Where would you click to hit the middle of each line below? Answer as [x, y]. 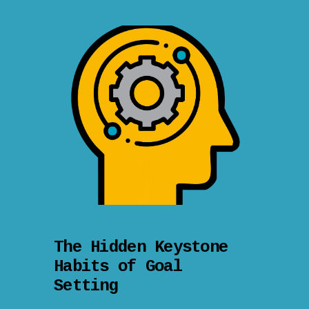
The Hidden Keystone [141, 247]
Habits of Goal [118, 266]
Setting [86, 286]
